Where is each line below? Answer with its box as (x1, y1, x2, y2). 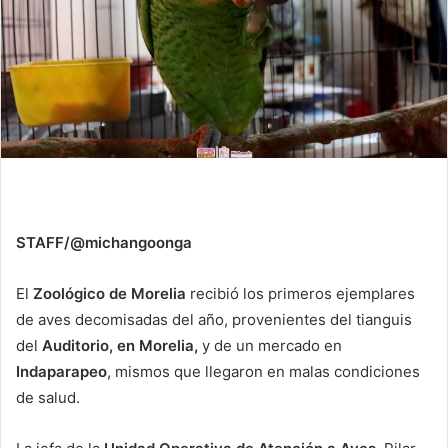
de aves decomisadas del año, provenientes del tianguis (16, 309, 412, 329)
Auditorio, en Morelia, (42, 335, 198, 355)
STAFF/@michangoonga (16, 232, 192, 252)
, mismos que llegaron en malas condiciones (107, 361, 420, 381)
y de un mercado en (198, 335, 342, 355)
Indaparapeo (16, 361, 107, 381)
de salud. (16, 387, 80, 407)
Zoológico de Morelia (29, 283, 186, 303)
